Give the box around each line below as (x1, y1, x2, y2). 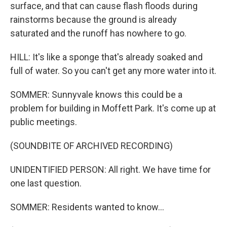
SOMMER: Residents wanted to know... (10, 202, 164, 212)
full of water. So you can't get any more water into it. (10, 65, 216, 76)
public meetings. (10, 117, 77, 127)
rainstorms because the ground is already (10, 14, 177, 25)
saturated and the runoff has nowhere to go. (10, 28, 186, 39)
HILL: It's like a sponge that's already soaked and (10, 52, 203, 62)
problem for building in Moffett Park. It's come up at (10, 103, 216, 113)
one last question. (10, 178, 82, 188)
